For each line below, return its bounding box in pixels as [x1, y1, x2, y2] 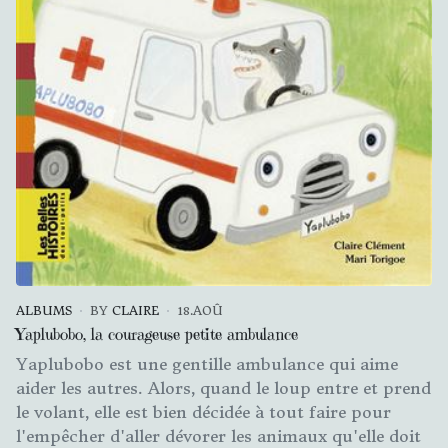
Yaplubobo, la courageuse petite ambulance [16, 324, 298, 345]
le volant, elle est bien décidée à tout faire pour [16, 402, 391, 423]
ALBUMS [16, 303, 72, 319]
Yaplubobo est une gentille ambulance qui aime [16, 354, 398, 375]
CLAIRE [112, 303, 159, 319]
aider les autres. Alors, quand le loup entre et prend [16, 378, 431, 399]
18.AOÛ [177, 303, 223, 319]
